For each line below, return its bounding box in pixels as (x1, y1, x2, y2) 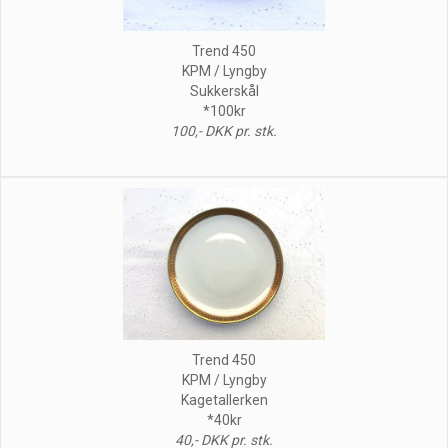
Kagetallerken (180, 391, 268, 408)
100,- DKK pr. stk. (171, 122, 277, 139)
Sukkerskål (189, 82, 259, 99)
